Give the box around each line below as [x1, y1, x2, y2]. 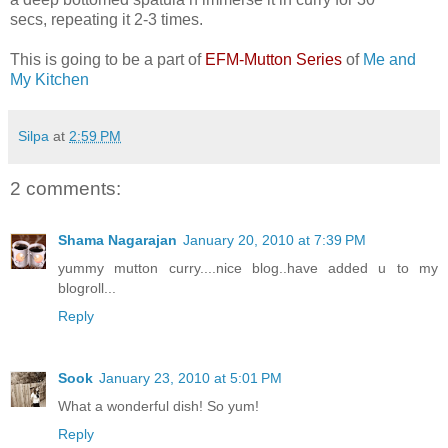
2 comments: [10, 177, 121, 199]
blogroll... [58, 280, 116, 297]
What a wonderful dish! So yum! [58, 398, 259, 415]
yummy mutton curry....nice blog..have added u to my [58, 260, 438, 277]
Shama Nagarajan [58, 232, 177, 249]
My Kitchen [10, 70, 89, 88]
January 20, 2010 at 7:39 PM [183, 232, 366, 249]
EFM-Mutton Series [205, 50, 342, 68]
